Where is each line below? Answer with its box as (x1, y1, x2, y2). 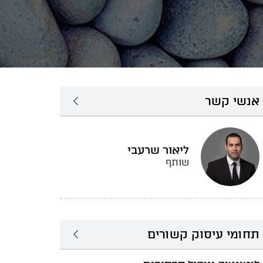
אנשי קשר (205, 94, 259, 108)
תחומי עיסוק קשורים (147, 227, 259, 241)
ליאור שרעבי (127, 143, 189, 157)
